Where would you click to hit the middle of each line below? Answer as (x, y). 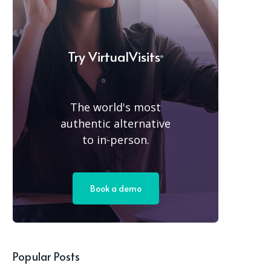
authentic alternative (116, 123)
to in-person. (116, 139)
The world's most (116, 107)
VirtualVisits (124, 56)
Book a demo (116, 188)
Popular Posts (47, 256)
